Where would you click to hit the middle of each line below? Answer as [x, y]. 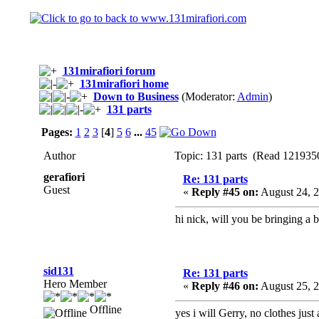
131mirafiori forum [109, 71]
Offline [104, 309]
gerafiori [64, 177]
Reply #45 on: [225, 192]
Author [58, 156]
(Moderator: [208, 96]
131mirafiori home [124, 84]
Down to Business [136, 96]
